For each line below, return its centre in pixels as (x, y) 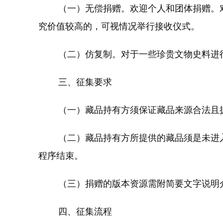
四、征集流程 (75, 212)
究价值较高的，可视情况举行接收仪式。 (119, 26)
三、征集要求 (75, 82)
